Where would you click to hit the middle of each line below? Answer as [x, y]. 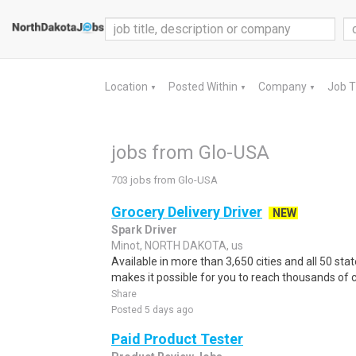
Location [128, 87]
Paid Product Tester [177, 339]
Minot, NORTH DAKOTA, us [177, 246]
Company [284, 87]
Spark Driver [144, 230]
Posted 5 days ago [152, 310]
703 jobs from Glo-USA [164, 180]
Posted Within [204, 87]
